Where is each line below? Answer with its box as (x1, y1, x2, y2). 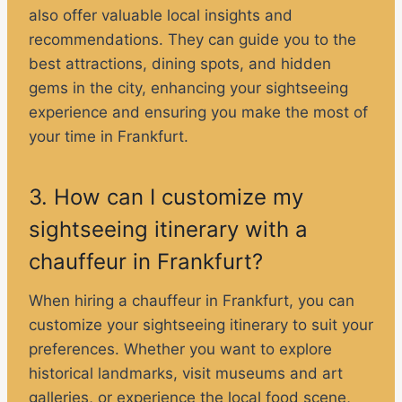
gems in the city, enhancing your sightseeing (29, 79, 348, 98)
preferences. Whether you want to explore (29, 340, 332, 359)
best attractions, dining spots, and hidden (29, 55, 331, 74)
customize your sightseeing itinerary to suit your (29, 316, 373, 335)
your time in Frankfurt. (29, 127, 188, 146)
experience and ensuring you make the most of (29, 103, 368, 122)
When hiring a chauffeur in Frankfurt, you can (29, 292, 354, 310)
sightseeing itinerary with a (29, 216, 308, 243)
